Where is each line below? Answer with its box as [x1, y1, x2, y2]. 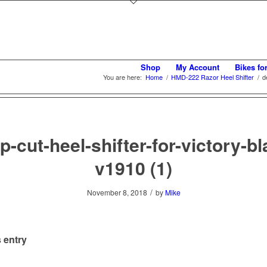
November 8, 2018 [86, 187, 147, 197]
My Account [175, 61, 219, 73]
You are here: [103, 72, 142, 82]
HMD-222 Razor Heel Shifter [171, 72, 254, 82]
